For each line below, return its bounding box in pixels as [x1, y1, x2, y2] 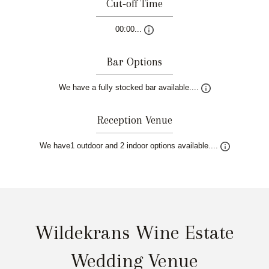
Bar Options [107, 55, 162, 68]
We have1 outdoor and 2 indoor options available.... [39, 141, 220, 151]
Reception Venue [97, 113, 172, 127]
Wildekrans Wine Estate [35, 221, 234, 244]
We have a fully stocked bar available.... [58, 83, 201, 92]
